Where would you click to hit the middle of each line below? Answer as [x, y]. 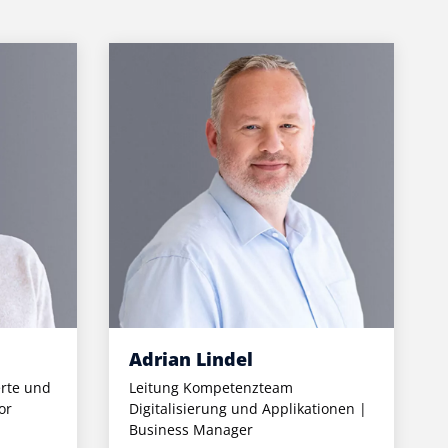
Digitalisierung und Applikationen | [248, 409]
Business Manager [191, 430]
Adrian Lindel [191, 359]
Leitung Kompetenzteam [211, 388]
